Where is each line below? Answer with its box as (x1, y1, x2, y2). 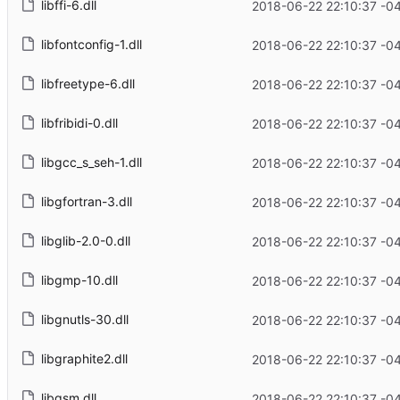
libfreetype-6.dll (40, 76, 135, 92)
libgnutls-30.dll (40, 312, 129, 328)
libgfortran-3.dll (40, 194, 132, 210)
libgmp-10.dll (40, 272, 118, 288)
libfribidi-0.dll (40, 115, 118, 131)
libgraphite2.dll (40, 351, 128, 367)
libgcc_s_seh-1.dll (40, 154, 142, 171)
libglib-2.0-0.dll (40, 233, 130, 249)
